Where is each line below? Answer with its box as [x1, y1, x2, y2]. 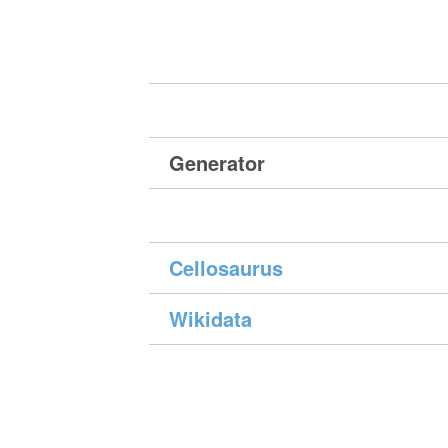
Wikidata [169, 304, 253, 334]
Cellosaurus [169, 253, 284, 283]
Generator [169, 148, 266, 178]
